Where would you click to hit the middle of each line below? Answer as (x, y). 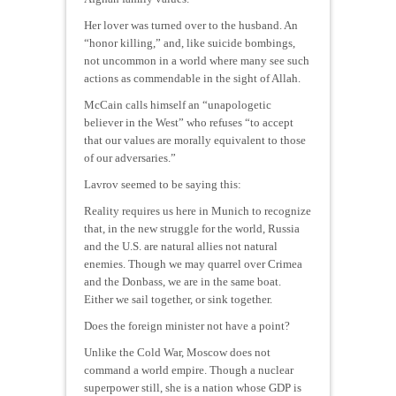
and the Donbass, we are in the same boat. (183, 281)
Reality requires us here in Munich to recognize (198, 210)
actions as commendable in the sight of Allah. (192, 78)
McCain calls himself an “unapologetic (178, 104)
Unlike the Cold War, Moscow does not (177, 352)
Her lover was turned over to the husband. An (191, 25)
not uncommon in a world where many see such (197, 60)
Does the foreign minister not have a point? (187, 325)
